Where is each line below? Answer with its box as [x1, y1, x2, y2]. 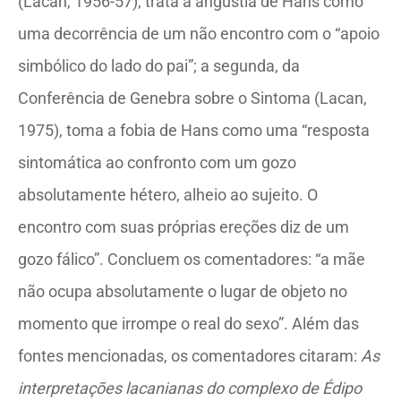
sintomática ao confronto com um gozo [18, 153, 296, 172]
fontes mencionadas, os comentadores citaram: [18, 346, 361, 365]
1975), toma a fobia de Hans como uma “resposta [18, 121, 370, 140]
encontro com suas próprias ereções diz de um [18, 218, 349, 236]
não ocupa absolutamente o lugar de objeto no [18, 282, 347, 301]
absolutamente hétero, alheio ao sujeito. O [18, 185, 318, 204]
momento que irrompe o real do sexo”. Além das [18, 314, 359, 333]
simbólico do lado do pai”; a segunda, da [18, 56, 300, 75]
